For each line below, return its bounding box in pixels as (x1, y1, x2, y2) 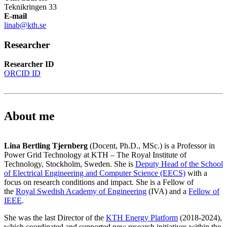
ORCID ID (4, 69, 41, 78)
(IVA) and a (146, 187, 188, 196)
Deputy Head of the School (135, 160, 223, 169)
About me (4, 109, 55, 123)
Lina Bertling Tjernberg (4, 141, 88, 150)
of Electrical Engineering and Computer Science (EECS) (4, 169, 185, 178)
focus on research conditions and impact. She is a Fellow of (4, 178, 194, 187)
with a (185, 169, 207, 178)
